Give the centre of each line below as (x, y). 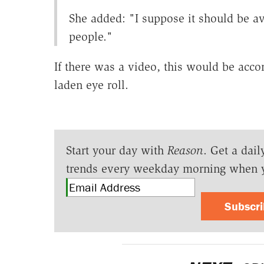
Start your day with (116, 151)
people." (90, 37)
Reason (185, 151)
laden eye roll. (91, 85)
